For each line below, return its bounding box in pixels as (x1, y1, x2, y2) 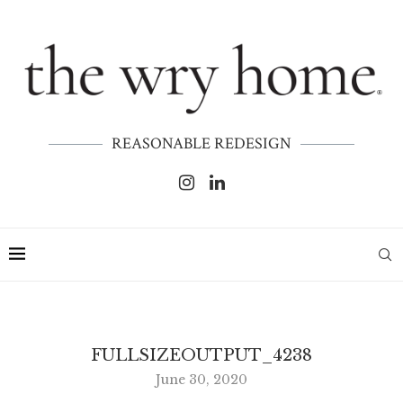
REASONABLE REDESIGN (112, 133, 291, 155)
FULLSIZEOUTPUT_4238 (91, 345, 312, 366)
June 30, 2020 (156, 372, 247, 389)
